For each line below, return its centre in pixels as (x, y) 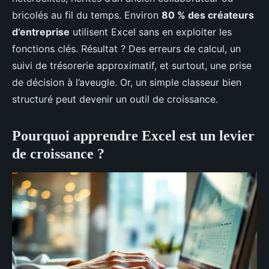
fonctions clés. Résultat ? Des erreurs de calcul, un (126, 49)
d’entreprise (41, 32)
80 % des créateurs (208, 15)
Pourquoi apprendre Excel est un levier (133, 136)
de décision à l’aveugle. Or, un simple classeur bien (127, 82)
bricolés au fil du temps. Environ (87, 15)
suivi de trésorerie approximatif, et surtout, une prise (132, 65)
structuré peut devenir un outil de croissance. (115, 99)
